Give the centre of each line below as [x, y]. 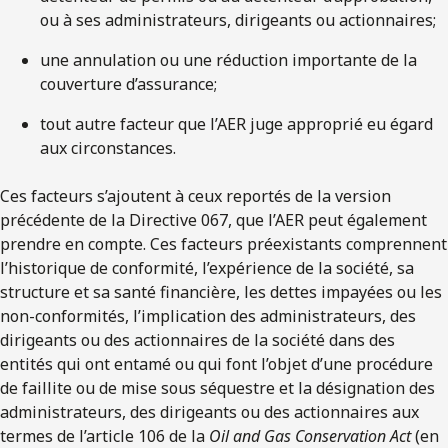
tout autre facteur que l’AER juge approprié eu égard [236, 123]
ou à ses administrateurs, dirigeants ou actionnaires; [238, 19]
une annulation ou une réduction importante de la [228, 59]
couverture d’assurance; [128, 83]
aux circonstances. [108, 147]
